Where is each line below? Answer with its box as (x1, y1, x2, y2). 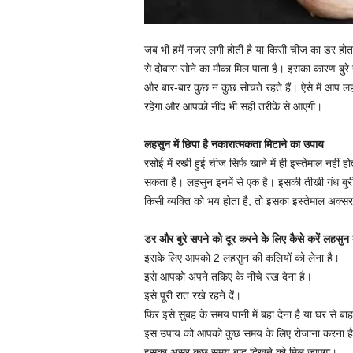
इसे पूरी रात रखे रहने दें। (143, 289, 241, 302)
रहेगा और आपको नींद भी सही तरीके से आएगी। (143, 100, 322, 113)
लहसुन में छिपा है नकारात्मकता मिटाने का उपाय (143, 138, 324, 150)
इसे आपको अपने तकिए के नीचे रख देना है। (143, 270, 312, 283)
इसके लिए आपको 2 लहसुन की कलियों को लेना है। (143, 251, 340, 264)
